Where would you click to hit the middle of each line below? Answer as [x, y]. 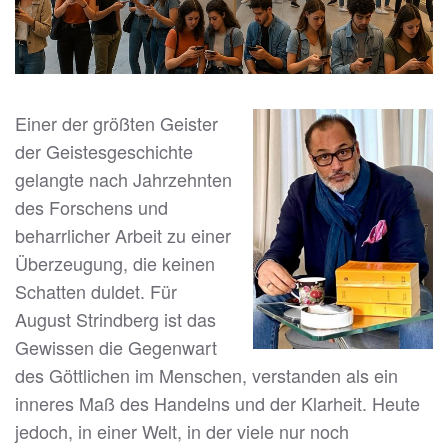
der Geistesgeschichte [104, 151]
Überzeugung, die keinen [115, 263]
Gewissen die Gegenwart [116, 347]
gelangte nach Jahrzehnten [123, 179]
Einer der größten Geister [116, 123]
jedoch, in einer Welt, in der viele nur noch [182, 431]
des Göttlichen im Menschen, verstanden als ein [206, 375]
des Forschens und [91, 207]
